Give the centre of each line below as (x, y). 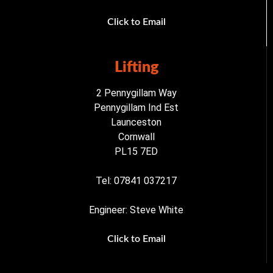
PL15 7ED (136, 152)
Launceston (136, 122)
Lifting (136, 68)
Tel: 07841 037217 (136, 181)
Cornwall (136, 137)
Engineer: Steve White (136, 210)
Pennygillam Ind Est (136, 108)
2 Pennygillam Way (136, 93)
